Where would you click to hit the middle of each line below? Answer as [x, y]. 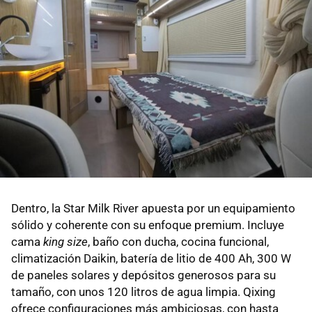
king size [65, 242]
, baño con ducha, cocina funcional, [178, 242]
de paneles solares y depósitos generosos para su [143, 275]
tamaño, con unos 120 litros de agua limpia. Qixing [143, 292]
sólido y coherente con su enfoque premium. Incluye [148, 225]
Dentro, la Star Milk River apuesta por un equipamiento [153, 209]
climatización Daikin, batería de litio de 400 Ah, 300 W [151, 259]
